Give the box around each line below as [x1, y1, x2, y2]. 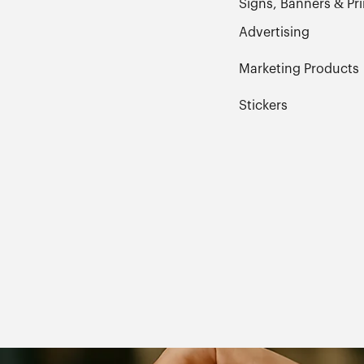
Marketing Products [238, 63, 359, 76]
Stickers [238, 99, 288, 112]
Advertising [238, 26, 310, 39]
